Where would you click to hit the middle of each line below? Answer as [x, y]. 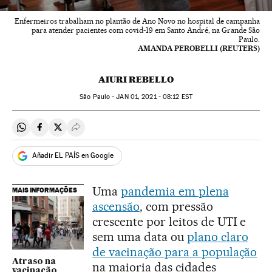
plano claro [217, 236]
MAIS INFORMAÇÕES [45, 190]
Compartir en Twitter [100, 132]
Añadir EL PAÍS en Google [73, 156]
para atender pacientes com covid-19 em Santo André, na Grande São [146, 30]
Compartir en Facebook [88, 132]
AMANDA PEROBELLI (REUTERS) [199, 48]
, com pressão [176, 206]
